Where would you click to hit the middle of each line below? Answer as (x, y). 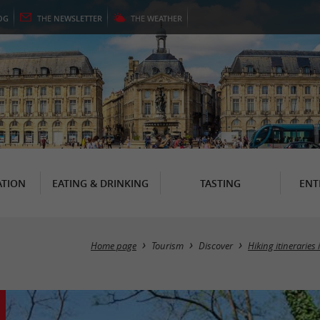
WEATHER (165, 18)
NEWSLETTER (78, 18)
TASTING (220, 183)
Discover (216, 246)
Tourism (167, 246)
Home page (114, 246)
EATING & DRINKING (100, 183)
